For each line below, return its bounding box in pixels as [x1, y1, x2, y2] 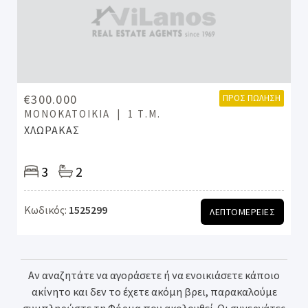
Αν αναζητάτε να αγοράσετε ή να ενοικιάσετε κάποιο [28, 268, 280, 282]
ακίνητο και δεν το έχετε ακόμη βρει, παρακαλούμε [31, 285, 277, 298]
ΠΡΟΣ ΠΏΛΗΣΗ [223, 92, 280, 104]
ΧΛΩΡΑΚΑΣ [24, 123, 80, 137]
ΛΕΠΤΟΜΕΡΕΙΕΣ [210, 206, 275, 218]
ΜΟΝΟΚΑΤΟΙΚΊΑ [24, 107, 110, 120]
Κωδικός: [24, 203, 67, 217]
